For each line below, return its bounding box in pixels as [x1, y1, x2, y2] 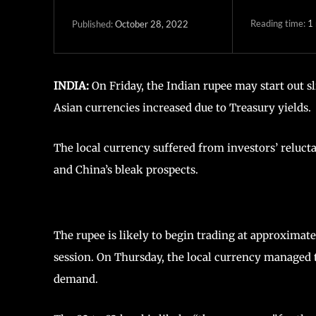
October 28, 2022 [115, 18, 188, 30]
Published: [72, 18, 113, 30]
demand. [54, 272, 98, 286]
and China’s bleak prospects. [54, 162, 198, 176]
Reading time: [250, 18, 308, 30]
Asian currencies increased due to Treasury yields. [54, 100, 311, 114]
